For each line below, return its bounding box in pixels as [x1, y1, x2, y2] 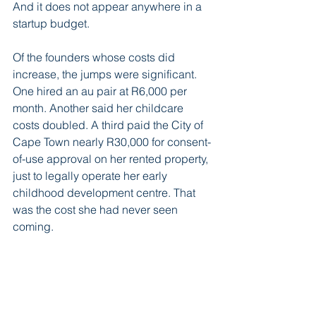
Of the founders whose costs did [13, 49, 178, 64]
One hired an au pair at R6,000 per [13, 83, 190, 98]
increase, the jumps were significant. [13, 66, 200, 81]
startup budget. [13, 16, 90, 30]
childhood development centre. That [13, 185, 198, 200]
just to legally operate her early [13, 168, 170, 183]
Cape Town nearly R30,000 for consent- [13, 134, 211, 149]
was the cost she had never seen [13, 202, 181, 217]
